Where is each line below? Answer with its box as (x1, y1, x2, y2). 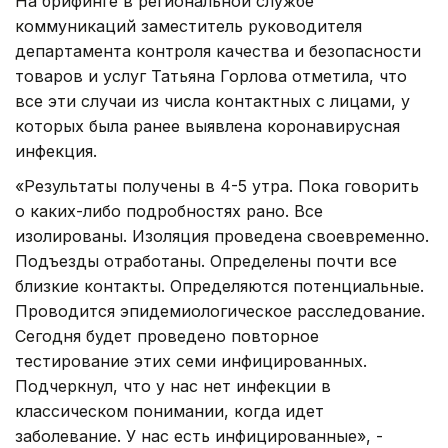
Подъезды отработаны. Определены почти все (15, 251, 397, 272)
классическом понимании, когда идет (15, 401, 324, 422)
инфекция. (15, 141, 97, 162)
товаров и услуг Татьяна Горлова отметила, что (15, 66, 407, 87)
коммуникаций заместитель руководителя (15, 16, 362, 37)
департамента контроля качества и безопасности (15, 41, 421, 62)
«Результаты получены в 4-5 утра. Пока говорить (15, 176, 419, 197)
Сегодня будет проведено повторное (15, 326, 319, 347)
